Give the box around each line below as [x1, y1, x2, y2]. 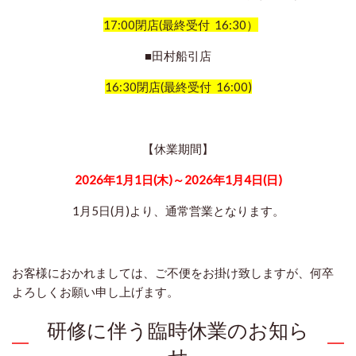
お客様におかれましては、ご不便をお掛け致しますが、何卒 [12, 265, 334, 281]
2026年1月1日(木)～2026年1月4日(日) [74, 172, 282, 188]
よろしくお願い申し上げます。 [12, 284, 179, 300]
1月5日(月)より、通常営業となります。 [72, 203, 284, 219]
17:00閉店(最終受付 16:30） [103, 17, 258, 33]
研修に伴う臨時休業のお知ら [47, 318, 309, 342]
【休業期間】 [142, 141, 214, 157]
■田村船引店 [145, 48, 211, 64]
